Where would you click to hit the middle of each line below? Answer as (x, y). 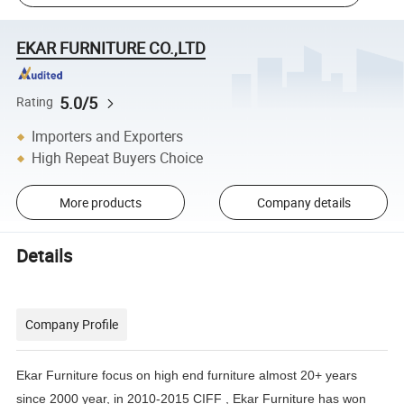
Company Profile (72, 325)
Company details (303, 202)
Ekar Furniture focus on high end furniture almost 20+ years (187, 376)
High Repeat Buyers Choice (118, 158)
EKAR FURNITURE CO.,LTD (111, 47)
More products (100, 202)
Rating (35, 102)
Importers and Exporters (108, 137)
